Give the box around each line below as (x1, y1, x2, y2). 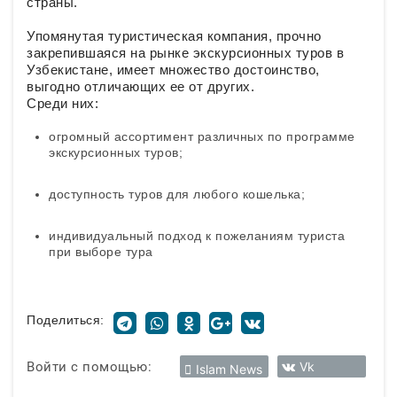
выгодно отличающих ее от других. (27, 79, 254, 94)
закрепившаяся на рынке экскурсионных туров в (27, 45, 344, 60)
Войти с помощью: (27, 358, 152, 375)
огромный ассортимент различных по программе (49, 129, 355, 144)
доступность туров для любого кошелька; (49, 187, 305, 201)
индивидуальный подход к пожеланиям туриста (49, 229, 345, 243)
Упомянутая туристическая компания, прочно (27, 28, 322, 43)
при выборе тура (49, 245, 153, 259)
